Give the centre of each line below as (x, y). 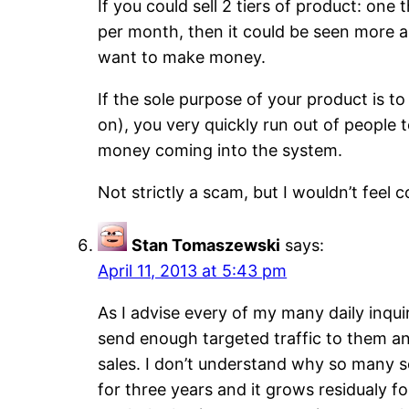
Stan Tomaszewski (206, 246)
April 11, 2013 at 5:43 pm (193, 271)
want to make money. (182, 58)
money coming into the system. (220, 151)
